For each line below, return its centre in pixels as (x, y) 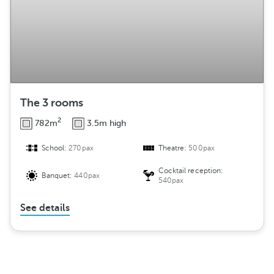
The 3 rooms (52, 103)
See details (45, 208)
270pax (81, 148)
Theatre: (174, 148)
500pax (202, 148)
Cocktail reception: (191, 171)
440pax (87, 176)
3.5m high (106, 123)
